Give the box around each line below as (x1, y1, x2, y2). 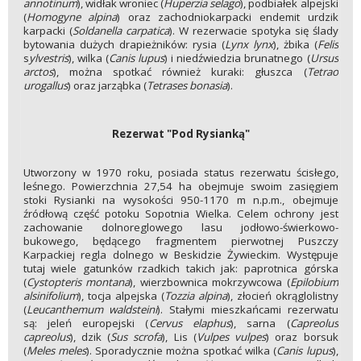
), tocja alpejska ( (77, 288, 164, 303)
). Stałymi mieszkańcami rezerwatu (157, 301, 338, 317)
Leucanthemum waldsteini (26, 301, 158, 317)
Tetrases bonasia (146, 77, 227, 93)
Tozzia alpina (164, 288, 227, 303)
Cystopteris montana (26, 274, 130, 289)
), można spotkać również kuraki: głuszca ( (52, 64, 307, 79)
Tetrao (306, 64, 338, 79)
